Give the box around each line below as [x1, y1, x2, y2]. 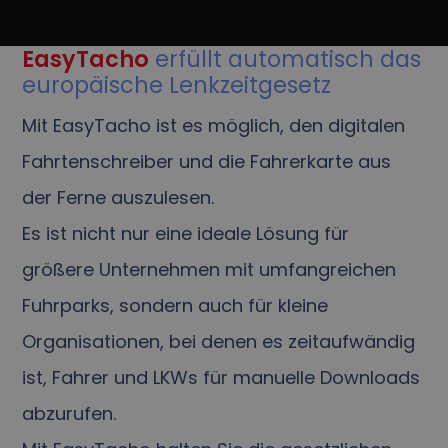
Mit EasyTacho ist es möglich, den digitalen [22, 113, 406, 139]
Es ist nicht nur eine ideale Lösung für [22, 221, 350, 247]
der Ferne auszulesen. [22, 185, 215, 211]
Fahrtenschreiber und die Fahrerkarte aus [22, 149, 392, 175]
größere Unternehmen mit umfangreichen [22, 257, 397, 283]
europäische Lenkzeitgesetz [22, 69, 332, 102]
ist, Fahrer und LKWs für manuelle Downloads [22, 365, 421, 391]
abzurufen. [22, 401, 117, 427]
